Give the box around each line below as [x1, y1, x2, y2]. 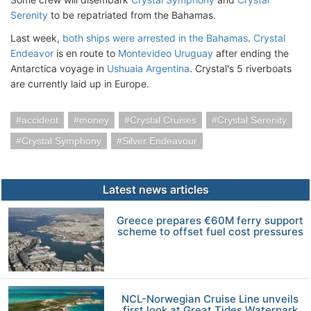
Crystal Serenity [217, 115, 287, 126]
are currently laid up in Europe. [10, 78, 149, 90]
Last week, [10, 32, 62, 44]
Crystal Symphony [22, 135, 101, 146]
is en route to [53, 47, 118, 59]
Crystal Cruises [130, 115, 196, 126]
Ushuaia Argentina [107, 62, 190, 74]
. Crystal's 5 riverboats [190, 62, 292, 74]
